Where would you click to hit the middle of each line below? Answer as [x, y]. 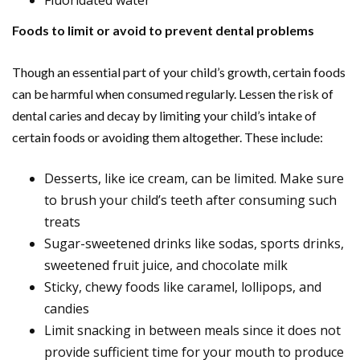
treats [62, 222]
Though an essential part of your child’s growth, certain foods [179, 72]
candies [67, 309]
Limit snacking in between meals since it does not [192, 331]
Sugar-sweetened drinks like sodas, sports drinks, [194, 244]
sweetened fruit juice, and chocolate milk [166, 266]
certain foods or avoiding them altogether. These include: [168, 137]
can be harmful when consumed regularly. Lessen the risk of [173, 94]
